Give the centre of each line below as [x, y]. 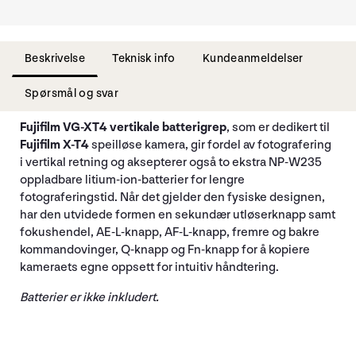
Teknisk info [144, 58]
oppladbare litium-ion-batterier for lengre [132, 180]
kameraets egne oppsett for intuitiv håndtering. [149, 267]
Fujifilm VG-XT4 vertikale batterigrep [123, 127]
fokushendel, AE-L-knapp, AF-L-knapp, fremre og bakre [170, 232]
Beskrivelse [55, 58]
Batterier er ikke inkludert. [89, 297]
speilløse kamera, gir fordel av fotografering [210, 145]
